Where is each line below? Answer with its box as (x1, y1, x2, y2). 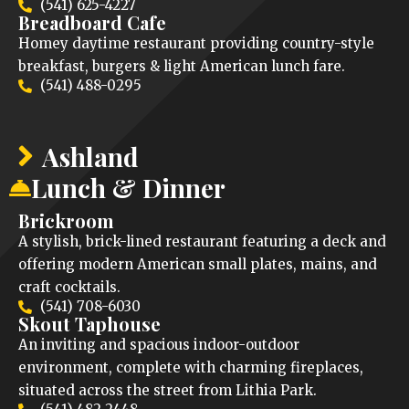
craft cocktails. (18, 278, 121, 297)
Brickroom (18, 208, 114, 234)
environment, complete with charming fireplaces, (18, 359, 363, 377)
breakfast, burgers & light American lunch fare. (18, 58, 345, 76)
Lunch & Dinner (31, 171, 225, 205)
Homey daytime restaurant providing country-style (18, 35, 374, 53)
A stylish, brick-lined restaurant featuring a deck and (18, 233, 386, 251)
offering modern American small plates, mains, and (18, 256, 377, 274)
